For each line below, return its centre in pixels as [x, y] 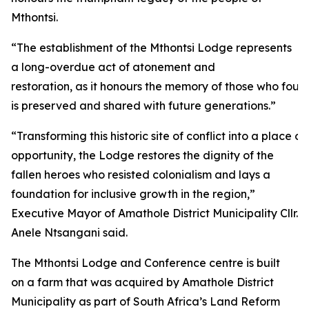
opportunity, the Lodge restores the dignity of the [142, 155]
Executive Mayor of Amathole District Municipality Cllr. [154, 213]
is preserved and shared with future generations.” [143, 106]
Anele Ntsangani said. [69, 232]
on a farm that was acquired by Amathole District [142, 282]
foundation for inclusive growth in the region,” [133, 194]
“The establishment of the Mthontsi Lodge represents [151, 48]
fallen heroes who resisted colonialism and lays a [141, 175]
